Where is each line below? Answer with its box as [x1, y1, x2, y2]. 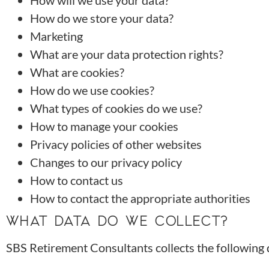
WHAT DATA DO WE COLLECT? [6, 211, 229, 229]
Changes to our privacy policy [30, 155, 182, 170]
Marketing [30, 29, 83, 44]
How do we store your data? [30, 11, 174, 26]
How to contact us [30, 173, 123, 188]
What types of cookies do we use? [30, 101, 202, 116]
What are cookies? [30, 65, 124, 80]
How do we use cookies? [30, 83, 154, 98]
